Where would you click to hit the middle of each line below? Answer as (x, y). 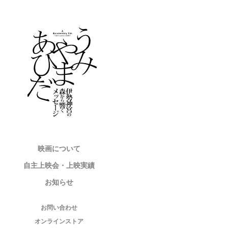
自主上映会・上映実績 (59, 165)
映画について (59, 148)
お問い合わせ (59, 208)
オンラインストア (59, 221)
